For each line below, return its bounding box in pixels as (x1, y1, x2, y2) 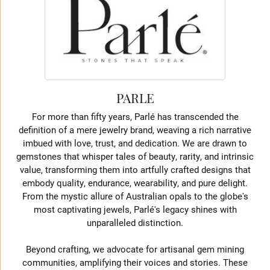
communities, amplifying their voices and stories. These (22, 257, 248, 268)
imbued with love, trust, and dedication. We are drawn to (23, 137, 247, 149)
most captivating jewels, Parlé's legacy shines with (33, 204, 237, 215)
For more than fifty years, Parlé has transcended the (31, 111, 239, 122)
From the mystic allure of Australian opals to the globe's (22, 190, 248, 202)
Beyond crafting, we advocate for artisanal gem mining (26, 243, 244, 255)
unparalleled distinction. (87, 217, 183, 228)
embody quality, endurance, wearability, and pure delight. (22, 177, 248, 189)
